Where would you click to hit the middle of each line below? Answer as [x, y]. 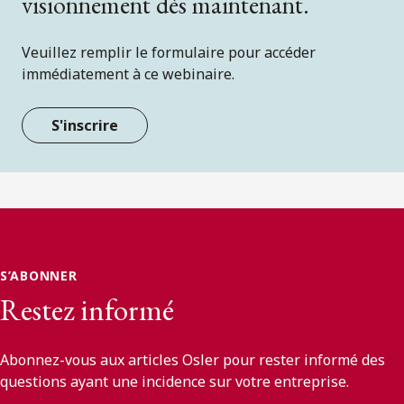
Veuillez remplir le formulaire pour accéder [169, 52]
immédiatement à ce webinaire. [128, 73]
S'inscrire [85, 126]
